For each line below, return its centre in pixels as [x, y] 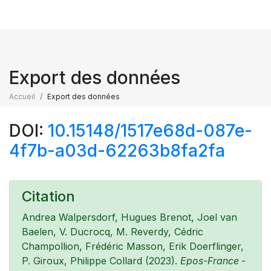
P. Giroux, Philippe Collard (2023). [101, 261]
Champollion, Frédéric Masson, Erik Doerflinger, [133, 246]
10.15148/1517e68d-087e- [150, 131]
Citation [48, 196]
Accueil [22, 96]
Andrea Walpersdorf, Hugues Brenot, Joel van [129, 217]
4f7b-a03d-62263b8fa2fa [117, 151]
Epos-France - [213, 261]
